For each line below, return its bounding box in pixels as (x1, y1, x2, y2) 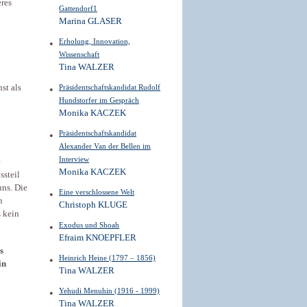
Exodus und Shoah (59, 221, 119, 229)
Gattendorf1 (59, 4, 97, 12)
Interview (59, 155, 89, 163)
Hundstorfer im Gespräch (59, 96, 139, 104)
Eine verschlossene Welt (59, 188, 134, 196)
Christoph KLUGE (59, 200, 127, 210)
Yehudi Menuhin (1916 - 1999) (59, 286, 160, 295)
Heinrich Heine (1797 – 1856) (59, 254, 156, 262)
